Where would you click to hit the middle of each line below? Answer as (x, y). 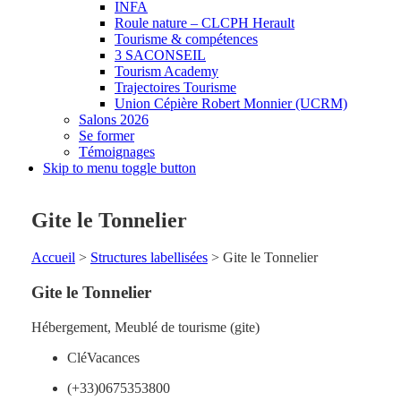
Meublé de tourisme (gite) (187, 327)
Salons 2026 (114, 119)
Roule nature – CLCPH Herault (205, 22)
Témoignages (117, 151)
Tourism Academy (166, 71)
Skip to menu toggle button (119, 167)
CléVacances (103, 357)
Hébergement (69, 327)
